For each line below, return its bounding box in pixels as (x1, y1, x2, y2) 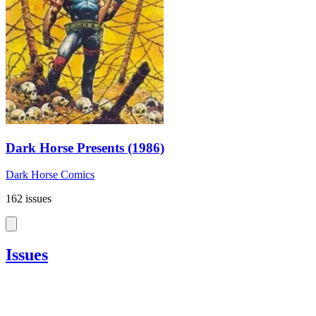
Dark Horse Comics (6, 169, 95, 181)
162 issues (6, 193, 51, 205)
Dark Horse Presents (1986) (6, 140, 164, 155)
